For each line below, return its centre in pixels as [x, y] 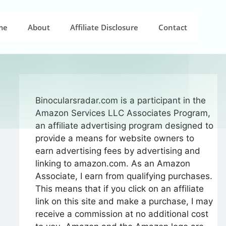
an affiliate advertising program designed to [124, 126]
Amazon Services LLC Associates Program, [123, 113]
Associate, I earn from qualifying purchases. [124, 176]
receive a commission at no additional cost [122, 214]
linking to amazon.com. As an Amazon [113, 164]
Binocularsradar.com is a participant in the [121, 101]
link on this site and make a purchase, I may [124, 202]
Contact [173, 27]
